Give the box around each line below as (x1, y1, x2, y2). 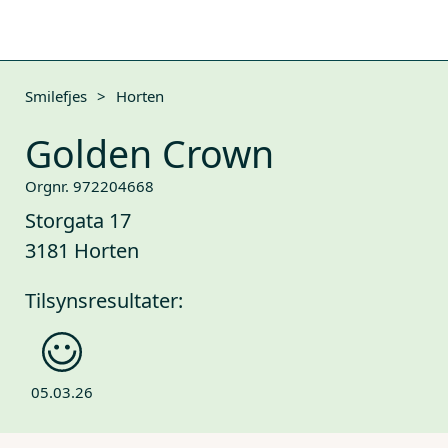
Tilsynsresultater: (25, 287, 183, 314)
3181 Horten (25, 237, 139, 264)
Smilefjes (25, 86, 87, 106)
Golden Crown (25, 128, 274, 179)
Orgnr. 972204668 (25, 176, 154, 196)
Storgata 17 (25, 207, 131, 234)
